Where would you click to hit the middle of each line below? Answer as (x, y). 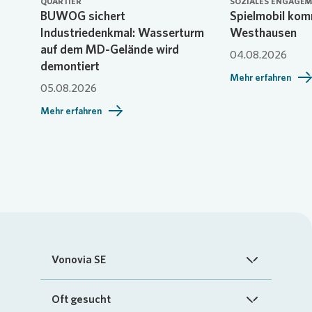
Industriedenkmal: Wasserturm (122, 32)
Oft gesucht (81, 299)
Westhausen (263, 32)
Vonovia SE (79, 259)
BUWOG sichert (83, 15)
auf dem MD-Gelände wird (110, 49)
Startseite (74, 292)
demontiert (70, 65)
